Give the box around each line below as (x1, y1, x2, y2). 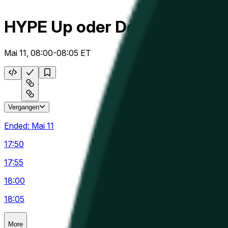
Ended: (4, 120, 32, 131)
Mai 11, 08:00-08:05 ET (4, 47, 91, 58)
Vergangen (8, 103, 39, 111)
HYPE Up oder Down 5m (4, 17, 187, 37)
